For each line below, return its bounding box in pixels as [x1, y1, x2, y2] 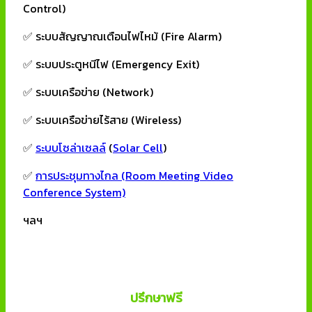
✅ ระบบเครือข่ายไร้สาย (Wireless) [23, 111, 181, 128]
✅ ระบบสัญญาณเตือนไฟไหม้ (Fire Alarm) [23, 27, 221, 45]
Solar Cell [113, 139, 163, 156]
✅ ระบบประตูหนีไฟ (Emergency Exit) [23, 55, 199, 72]
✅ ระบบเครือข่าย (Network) [23, 83, 153, 100]
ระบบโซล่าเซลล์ [36, 139, 106, 156]
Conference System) [23, 183, 125, 201]
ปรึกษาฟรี [130, 287, 182, 307]
